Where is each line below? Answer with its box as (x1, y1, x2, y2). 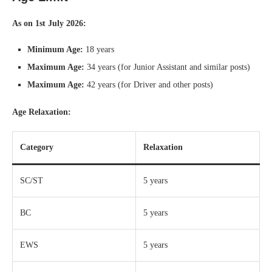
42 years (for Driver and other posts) (84, 80, 213, 89)
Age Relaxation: (12, 107, 71, 117)
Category (20, 142, 53, 152)
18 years (83, 44, 114, 54)
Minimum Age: (27, 44, 83, 54)
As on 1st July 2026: (12, 18, 86, 28)
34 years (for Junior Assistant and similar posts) (84, 62, 250, 72)
